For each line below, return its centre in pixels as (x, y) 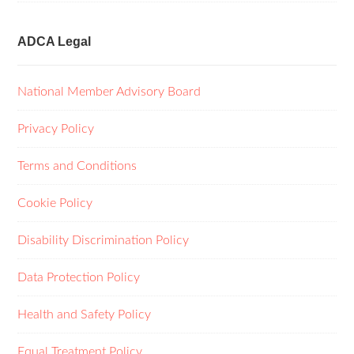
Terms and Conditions (77, 166)
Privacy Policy (56, 129)
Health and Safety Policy (85, 315)
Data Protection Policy (79, 278)
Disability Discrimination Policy (104, 241)
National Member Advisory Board (109, 92)
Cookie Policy (55, 203)
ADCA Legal (55, 42)
